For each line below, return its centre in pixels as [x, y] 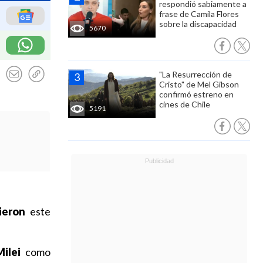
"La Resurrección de [195, 74]
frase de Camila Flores [199, 14]
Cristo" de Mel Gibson [199, 84]
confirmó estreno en [196, 94]
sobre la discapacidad [198, 24]
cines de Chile [185, 104]
